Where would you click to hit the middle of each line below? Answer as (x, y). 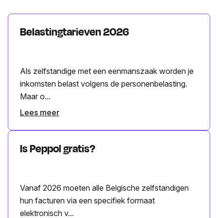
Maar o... (35, 96)
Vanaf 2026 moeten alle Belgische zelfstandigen (104, 188)
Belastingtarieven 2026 (74, 32)
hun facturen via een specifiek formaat (87, 200)
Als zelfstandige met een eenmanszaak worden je (107, 71)
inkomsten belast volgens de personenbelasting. (104, 83)
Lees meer (40, 112)
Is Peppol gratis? (58, 149)
